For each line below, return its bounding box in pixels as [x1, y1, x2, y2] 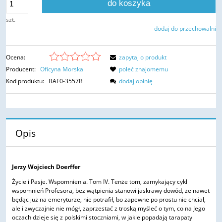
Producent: [6, 65, 37, 74]
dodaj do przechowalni [154, 24, 216, 33]
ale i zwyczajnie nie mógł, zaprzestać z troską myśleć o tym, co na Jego [12, 204, 205, 213]
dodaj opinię [119, 77, 153, 86]
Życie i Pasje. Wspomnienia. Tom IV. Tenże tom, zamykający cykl [12, 177, 187, 186]
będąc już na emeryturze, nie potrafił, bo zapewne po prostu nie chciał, [12, 195, 206, 204]
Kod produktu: [6, 77, 44, 86]
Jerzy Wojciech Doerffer [12, 163, 80, 171]
